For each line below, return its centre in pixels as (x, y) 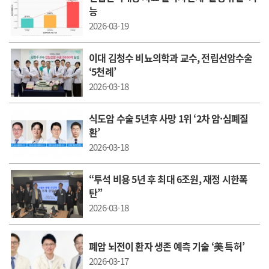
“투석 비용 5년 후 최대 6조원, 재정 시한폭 (168, 179)
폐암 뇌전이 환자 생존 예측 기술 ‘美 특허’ (167, 246)
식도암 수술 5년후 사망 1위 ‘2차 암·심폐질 (169, 118)
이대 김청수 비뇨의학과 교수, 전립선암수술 (171, 57)
